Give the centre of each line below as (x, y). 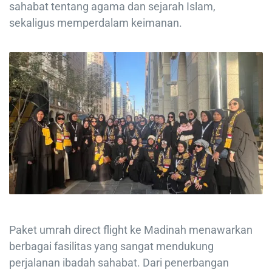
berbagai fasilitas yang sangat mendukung (111, 246)
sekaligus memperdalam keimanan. (96, 22)
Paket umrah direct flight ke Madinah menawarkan (131, 230)
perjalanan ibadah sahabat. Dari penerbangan (119, 263)
